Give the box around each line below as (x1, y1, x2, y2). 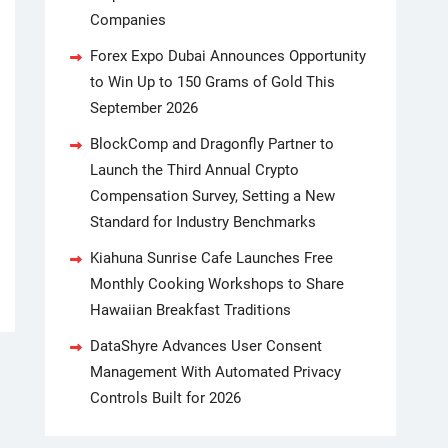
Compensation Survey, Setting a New (90, 187, 335, 205)
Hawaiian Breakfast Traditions (90, 301, 291, 319)
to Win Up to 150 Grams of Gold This (90, 73, 335, 91)
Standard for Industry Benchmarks (90, 213, 316, 231)
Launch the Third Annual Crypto (90, 161, 299, 179)
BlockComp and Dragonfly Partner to (90, 135, 334, 153)
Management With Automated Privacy (90, 363, 341, 381)
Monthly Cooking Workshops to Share (90, 275, 344, 293)
